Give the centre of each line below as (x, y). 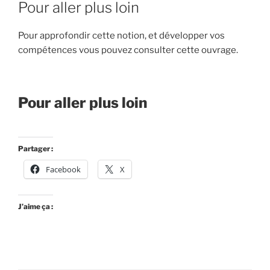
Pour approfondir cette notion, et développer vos (121, 36)
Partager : (36, 149)
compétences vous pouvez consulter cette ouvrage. (128, 50)
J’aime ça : (36, 207)
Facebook (63, 170)
